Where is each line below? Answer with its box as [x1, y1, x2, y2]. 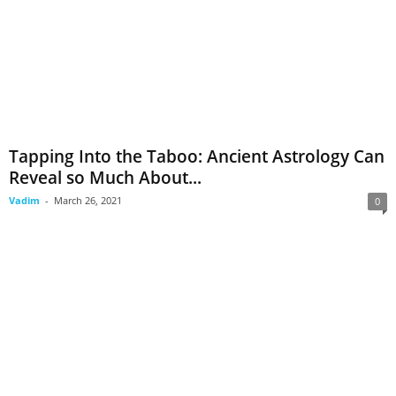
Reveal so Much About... [9, 166, 202, 190]
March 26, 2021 [54, 194, 122, 208]
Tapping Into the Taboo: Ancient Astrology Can [9, 145, 385, 169]
